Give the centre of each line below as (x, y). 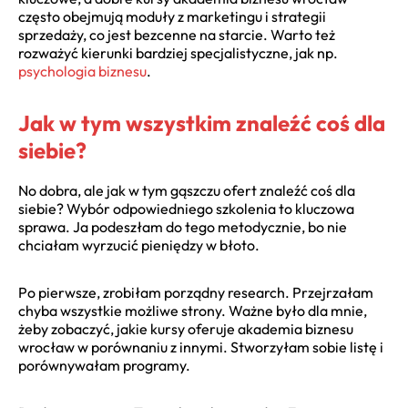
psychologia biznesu (82, 71)
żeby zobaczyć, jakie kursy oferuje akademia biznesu (186, 329)
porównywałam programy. (104, 366)
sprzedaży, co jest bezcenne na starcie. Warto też (177, 34)
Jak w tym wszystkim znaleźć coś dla (202, 122)
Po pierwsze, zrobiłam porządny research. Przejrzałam (196, 293)
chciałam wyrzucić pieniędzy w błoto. (139, 245)
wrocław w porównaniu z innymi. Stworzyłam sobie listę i (201, 347)
